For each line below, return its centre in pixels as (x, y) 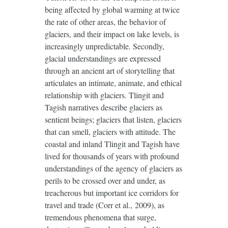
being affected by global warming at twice (112, 9)
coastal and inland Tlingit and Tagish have (112, 144)
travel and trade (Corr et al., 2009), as (104, 205)
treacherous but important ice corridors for (111, 192)
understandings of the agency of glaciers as (113, 168)
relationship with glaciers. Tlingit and (104, 95)
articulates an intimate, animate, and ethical (113, 82)
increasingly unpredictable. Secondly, (104, 46)
